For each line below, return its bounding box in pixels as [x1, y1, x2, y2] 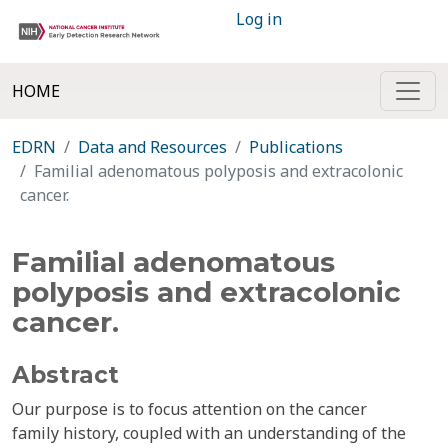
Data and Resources [78, 136, 227, 158]
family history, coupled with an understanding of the [12, 422, 406, 444]
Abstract [12, 361, 119, 389]
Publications [249, 136, 343, 158]
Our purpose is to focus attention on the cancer [12, 398, 367, 420]
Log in [236, 8, 282, 30]
